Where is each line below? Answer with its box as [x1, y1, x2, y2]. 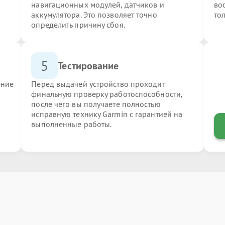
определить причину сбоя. [31, 20, 125, 30]
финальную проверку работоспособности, [31, 89, 183, 99]
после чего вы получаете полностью [31, 99, 161, 109]
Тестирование [58, 59, 119, 72]
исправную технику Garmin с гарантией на [31, 109, 183, 119]
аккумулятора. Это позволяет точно [31, 10, 157, 20]
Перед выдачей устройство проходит [31, 79, 165, 89]
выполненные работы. [31, 119, 112, 129]
